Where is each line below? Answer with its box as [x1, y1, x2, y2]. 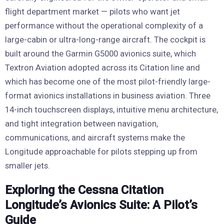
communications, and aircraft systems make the [5, 132, 185, 143]
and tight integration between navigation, [5, 118, 158, 129]
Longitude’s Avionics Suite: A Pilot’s [5, 198, 197, 212]
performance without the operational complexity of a [5, 20, 203, 31]
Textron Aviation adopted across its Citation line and [5, 62, 200, 73]
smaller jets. [5, 160, 50, 171]
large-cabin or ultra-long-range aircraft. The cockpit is [5, 34, 205, 45]
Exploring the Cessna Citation [5, 183, 163, 197]
